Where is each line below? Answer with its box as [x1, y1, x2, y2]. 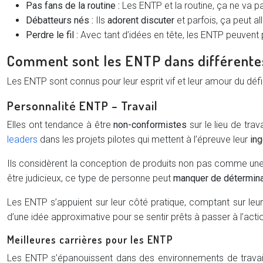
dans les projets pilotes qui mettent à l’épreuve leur [38, 134, 250, 145]
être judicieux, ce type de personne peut [7, 173, 173, 184]
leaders [7, 134, 38, 145]
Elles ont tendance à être [7, 119, 114, 130]
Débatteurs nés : [26, 15, 93, 26]
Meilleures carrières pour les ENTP [7, 233, 173, 246]
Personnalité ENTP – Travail [7, 97, 158, 113]
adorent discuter [107, 15, 174, 26]
